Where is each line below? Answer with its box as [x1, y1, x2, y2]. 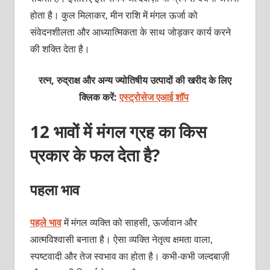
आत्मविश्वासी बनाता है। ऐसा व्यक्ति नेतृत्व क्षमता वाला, [30, 232, 213, 246]
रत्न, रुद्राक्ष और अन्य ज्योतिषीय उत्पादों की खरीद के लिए [39, 73, 231, 87]
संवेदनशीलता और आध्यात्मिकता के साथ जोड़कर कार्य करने [30, 25, 231, 39]
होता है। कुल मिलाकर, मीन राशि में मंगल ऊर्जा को [30, 8, 198, 22]
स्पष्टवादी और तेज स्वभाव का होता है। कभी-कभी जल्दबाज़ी [30, 249, 230, 263]
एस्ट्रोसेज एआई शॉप [119, 90, 189, 104]
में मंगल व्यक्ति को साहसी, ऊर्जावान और [61, 215, 197, 229]
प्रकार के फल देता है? [30, 143, 160, 166]
